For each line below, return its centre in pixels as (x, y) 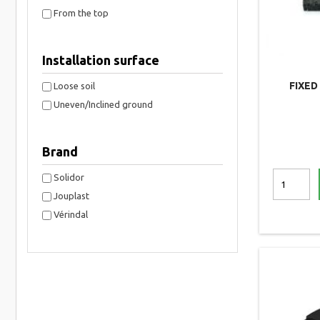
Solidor (69, 177)
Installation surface (101, 60)
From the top (81, 13)
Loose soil (74, 86)
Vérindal (71, 214)
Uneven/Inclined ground (103, 104)
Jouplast (71, 196)
